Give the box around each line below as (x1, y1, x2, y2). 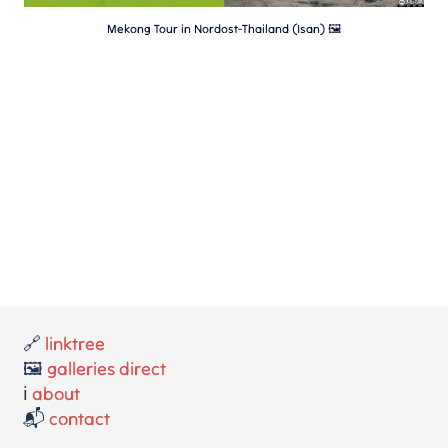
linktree (45, 332, 106, 355)
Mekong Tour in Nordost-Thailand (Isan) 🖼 (107, 21, 341, 37)
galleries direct (47, 357, 167, 380)
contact (49, 407, 111, 430)
